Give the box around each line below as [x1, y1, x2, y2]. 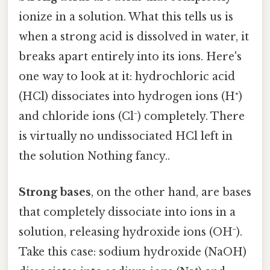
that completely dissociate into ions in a [19, 205, 236, 219]
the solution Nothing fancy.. [19, 149, 170, 163]
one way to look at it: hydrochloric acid [19, 70, 235, 84]
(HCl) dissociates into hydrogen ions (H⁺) [19, 90, 242, 104]
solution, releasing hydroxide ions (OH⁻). [19, 225, 242, 239]
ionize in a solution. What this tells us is [19, 10, 233, 24]
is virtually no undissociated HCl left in [19, 130, 233, 143]
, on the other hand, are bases [91, 185, 251, 199]
